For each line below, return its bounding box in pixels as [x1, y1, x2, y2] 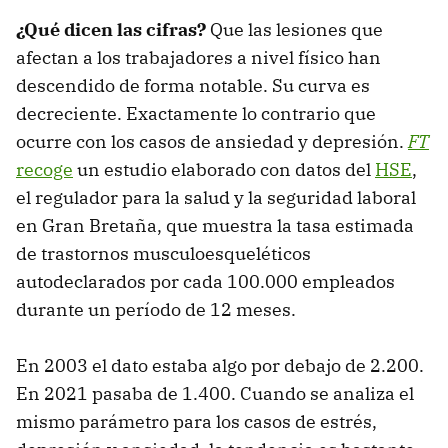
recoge [16, 157, 73, 181]
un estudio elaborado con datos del [73, 157, 375, 181]
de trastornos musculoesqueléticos [16, 241, 311, 265]
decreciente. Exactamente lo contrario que [16, 101, 376, 125]
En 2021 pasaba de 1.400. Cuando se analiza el [16, 381, 414, 405]
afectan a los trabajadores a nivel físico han [16, 45, 381, 69]
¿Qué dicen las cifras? [16, 17, 206, 41]
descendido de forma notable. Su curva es [16, 73, 370, 97]
